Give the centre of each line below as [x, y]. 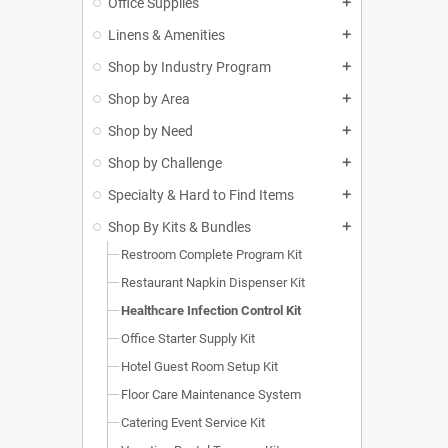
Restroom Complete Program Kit [211, 255]
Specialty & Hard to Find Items [201, 195]
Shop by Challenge [165, 163]
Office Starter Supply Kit [188, 339]
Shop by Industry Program [189, 67]
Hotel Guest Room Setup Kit [199, 367]
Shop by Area [149, 99]
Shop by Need [150, 131]
